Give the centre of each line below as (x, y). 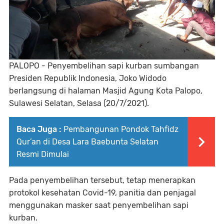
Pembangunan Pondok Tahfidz (121, 129)
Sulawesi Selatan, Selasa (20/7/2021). (81, 103)
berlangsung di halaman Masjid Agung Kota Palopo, (106, 90)
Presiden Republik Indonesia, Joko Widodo (88, 78)
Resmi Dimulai (43, 154)
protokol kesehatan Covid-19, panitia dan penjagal (102, 192)
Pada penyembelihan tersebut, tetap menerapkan (102, 180)
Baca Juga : (39, 129)
